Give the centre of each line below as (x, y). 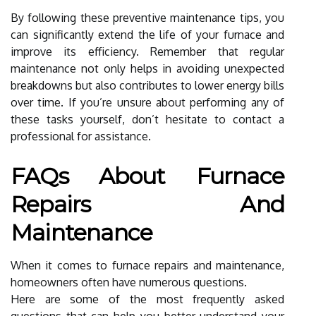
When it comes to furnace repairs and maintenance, (147, 265)
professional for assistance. (81, 136)
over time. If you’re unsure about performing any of (147, 102)
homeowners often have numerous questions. (129, 282)
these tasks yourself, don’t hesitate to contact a (147, 119)
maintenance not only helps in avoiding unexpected (147, 68)
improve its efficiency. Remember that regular (147, 51)
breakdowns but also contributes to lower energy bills (147, 85)
